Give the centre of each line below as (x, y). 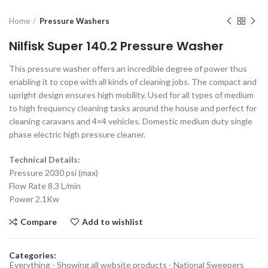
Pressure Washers (74, 21)
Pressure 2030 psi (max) (54, 172)
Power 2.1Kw (34, 199)
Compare (39, 221)
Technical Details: (45, 159)
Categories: (33, 255)
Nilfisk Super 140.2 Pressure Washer (116, 46)
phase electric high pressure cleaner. (77, 134)
